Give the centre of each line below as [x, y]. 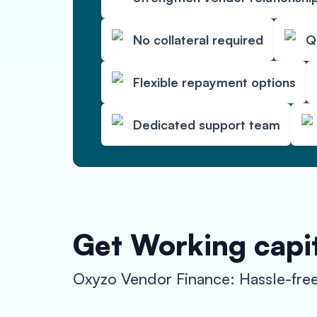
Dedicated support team [207, 124]
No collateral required [198, 39]
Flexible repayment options [214, 82]
